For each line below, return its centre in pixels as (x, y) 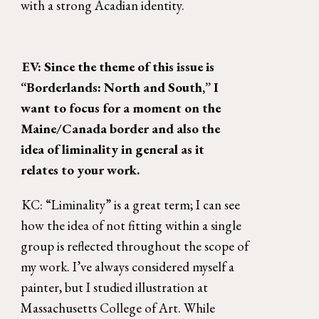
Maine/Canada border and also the (121, 129)
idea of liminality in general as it (113, 150)
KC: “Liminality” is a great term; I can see (131, 205)
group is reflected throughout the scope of (135, 246)
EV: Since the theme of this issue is (118, 67)
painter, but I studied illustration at (115, 288)
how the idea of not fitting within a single (131, 226)
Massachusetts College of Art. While (118, 308)
